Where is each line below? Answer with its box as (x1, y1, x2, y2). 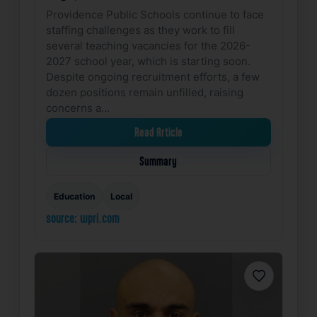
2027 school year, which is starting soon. (45, 53, 250, 69)
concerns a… (45, 100, 110, 116)
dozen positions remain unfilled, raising (45, 84, 243, 100)
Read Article (134, 126, 183, 139)
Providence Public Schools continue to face (45, 6, 264, 23)
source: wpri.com (45, 211, 120, 226)
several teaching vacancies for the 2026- (45, 38, 250, 54)
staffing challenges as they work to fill (45, 22, 235, 38)
